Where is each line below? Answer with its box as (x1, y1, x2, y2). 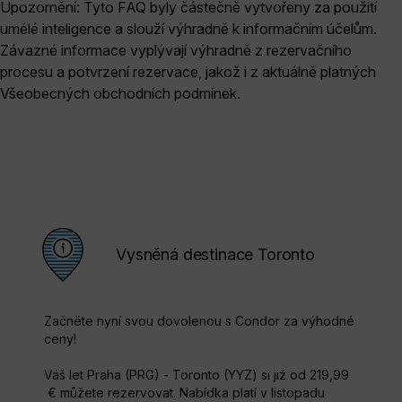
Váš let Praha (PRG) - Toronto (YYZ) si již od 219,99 (44, 366, 349, 382)
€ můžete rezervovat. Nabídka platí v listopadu (44, 384, 325, 400)
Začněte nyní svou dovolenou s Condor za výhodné (44, 312, 354, 328)
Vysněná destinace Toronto (116, 244, 315, 264)
